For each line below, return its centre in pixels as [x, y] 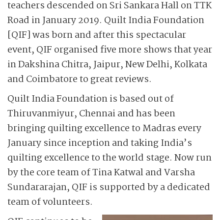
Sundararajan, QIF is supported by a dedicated [109, 188]
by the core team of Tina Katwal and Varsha [101, 173]
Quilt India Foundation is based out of [91, 99]
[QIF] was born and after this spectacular [97, 35]
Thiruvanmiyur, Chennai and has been [91, 114]
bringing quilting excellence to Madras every [104, 129]
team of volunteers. [50, 202]
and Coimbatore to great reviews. [80, 80]
